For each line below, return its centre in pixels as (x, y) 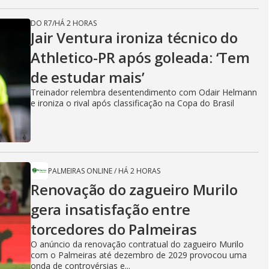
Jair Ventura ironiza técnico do (134, 38)
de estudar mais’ (88, 77)
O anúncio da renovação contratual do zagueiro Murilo (137, 244)
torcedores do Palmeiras (114, 229)
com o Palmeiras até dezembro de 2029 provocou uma (139, 255)
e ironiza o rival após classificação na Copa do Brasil (132, 103)
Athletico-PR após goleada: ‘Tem (140, 57)
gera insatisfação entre (110, 209)
